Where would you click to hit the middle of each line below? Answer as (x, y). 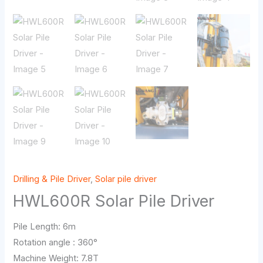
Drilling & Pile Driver (52, 179)
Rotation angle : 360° (55, 242)
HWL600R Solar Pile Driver (114, 201)
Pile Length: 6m (45, 226)
